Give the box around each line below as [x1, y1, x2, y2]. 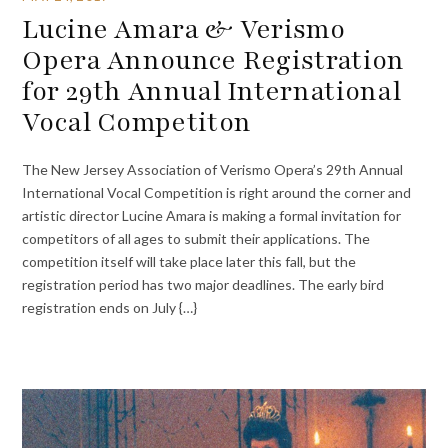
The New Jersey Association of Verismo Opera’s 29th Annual [22, 160, 404, 178]
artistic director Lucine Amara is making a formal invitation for [22, 206, 402, 224]
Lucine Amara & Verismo [22, 11, 345, 48]
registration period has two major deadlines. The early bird [22, 275, 385, 293]
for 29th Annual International [22, 73, 402, 110]
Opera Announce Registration [22, 42, 405, 79]
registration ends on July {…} [22, 298, 198, 316]
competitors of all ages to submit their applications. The [22, 229, 371, 247]
